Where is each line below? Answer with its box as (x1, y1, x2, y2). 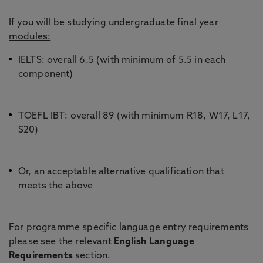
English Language (111, 237, 195, 247)
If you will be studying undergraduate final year (9, 18, 218, 28)
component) (18, 69, 78, 79)
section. (72, 251, 118, 261)
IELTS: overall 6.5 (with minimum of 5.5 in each (18, 55, 226, 65)
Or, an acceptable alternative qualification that (18, 167, 224, 177)
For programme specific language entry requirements (9, 222, 249, 232)
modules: (9, 32, 51, 42)
